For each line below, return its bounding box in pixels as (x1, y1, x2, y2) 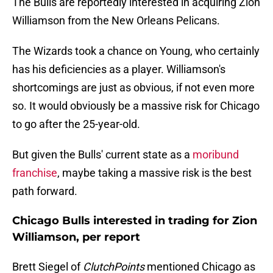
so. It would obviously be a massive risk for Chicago (12, 99, 260, 113)
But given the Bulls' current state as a (12, 148, 193, 161)
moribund (193, 148, 239, 161)
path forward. (12, 185, 77, 198)
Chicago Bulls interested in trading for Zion (12, 214, 257, 228)
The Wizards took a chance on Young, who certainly (12, 44, 260, 58)
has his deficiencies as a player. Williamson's (12, 63, 225, 76)
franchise (12, 166, 57, 180)
